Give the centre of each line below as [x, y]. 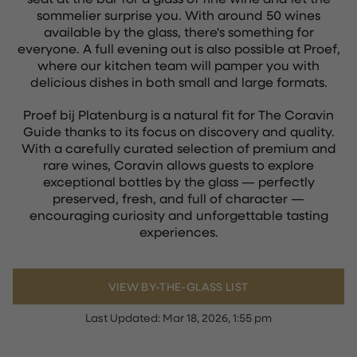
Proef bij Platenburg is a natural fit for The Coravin [178, 114]
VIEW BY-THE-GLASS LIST [178, 286]
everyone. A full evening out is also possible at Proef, [178, 48]
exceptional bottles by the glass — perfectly [178, 181]
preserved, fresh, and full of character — [178, 198]
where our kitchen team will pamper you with [178, 65]
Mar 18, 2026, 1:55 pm [217, 318]
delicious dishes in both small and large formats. [178, 82]
